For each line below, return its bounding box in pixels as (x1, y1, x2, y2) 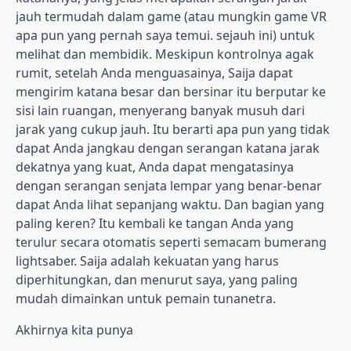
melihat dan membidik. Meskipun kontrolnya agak (16, 45, 314, 63)
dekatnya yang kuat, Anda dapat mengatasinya (16, 158, 294, 176)
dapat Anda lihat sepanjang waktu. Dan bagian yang (16, 196, 324, 214)
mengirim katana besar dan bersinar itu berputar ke (16, 83, 326, 101)
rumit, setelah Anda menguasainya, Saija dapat (16, 64, 293, 82)
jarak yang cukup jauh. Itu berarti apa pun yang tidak (16, 121, 330, 139)
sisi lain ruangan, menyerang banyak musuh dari (16, 102, 305, 120)
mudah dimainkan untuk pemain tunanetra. (16, 290, 276, 308)
